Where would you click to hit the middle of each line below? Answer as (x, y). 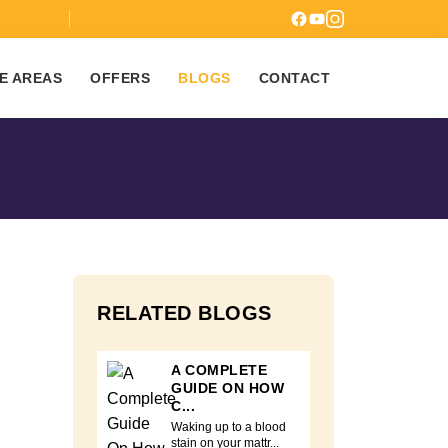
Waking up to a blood (228, 427)
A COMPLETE (219, 370)
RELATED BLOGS (184, 313)
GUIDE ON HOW (227, 388)
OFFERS (120, 77)
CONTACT (294, 77)
